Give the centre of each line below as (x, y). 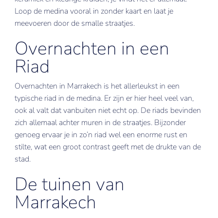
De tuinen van (69, 184)
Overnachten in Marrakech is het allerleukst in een (97, 86)
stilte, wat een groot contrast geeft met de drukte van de (108, 147)
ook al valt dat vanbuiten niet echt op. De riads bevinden (108, 110)
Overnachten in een (92, 48)
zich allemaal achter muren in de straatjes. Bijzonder (100, 123)
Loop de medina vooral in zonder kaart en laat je (94, 11)
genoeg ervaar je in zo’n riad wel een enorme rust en (101, 135)
